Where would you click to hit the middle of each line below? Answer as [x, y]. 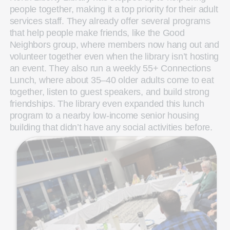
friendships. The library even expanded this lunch [107, 104]
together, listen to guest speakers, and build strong [109, 92]
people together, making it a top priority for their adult [114, 9]
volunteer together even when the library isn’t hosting [114, 57]
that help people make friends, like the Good [97, 33]
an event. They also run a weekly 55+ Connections [110, 69]
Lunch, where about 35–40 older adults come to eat [112, 80]
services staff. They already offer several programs [110, 21]
